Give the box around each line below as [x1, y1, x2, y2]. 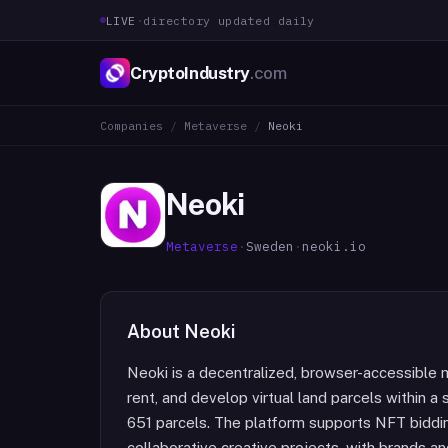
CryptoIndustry [130, 62, 251, 83]
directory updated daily [143, 12, 315, 28]
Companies [100, 118, 163, 133]
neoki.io [302, 238, 366, 254]
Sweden [246, 238, 294, 254]
